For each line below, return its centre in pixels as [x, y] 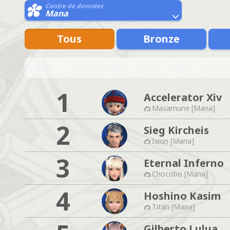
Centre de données [74, 6]
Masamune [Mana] [184, 108]
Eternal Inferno [184, 163]
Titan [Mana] [174, 206]
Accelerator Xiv [183, 97]
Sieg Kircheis [176, 130]
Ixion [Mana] [173, 141]
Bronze [161, 39]
